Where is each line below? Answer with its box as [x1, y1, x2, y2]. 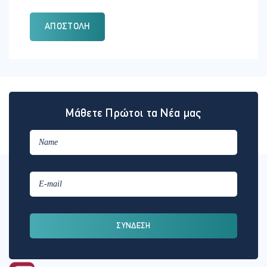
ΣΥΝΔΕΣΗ [116, 221, 151, 231]
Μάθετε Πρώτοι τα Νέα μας [66, 108, 201, 120]
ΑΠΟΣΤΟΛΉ [45, 23, 91, 32]
